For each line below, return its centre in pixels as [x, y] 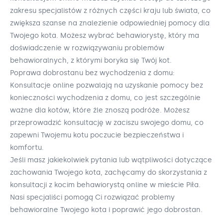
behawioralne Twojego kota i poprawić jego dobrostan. [106, 210]
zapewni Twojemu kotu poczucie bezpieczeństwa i [97, 135]
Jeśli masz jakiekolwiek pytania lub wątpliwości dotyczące [111, 160]
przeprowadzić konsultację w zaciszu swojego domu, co [107, 123]
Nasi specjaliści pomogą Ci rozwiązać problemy [92, 198]
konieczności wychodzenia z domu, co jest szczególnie [105, 98]
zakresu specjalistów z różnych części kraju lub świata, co [110, 11]
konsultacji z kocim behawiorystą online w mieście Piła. [105, 185]
